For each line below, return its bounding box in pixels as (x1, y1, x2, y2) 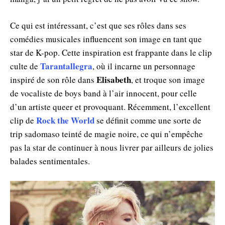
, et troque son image (131, 74, 205, 86)
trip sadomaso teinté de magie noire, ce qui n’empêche (10, 128, 203, 140)
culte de (10, 60, 40, 72)
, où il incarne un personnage (92, 60, 195, 72)
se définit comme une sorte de (94, 115, 201, 127)
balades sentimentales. (10, 155, 90, 167)
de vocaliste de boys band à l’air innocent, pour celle (10, 87, 197, 99)
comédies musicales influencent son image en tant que (10, 33, 202, 45)
